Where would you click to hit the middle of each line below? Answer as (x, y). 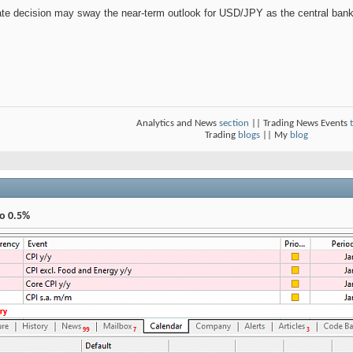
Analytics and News (177, 124)
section (234, 124)
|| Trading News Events (299, 124)
